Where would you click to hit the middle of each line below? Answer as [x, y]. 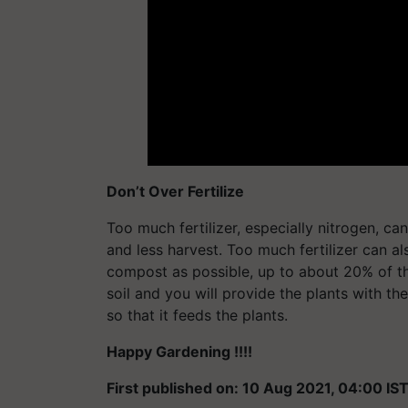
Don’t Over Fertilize [175, 191]
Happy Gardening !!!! [179, 351]
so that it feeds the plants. [197, 315]
